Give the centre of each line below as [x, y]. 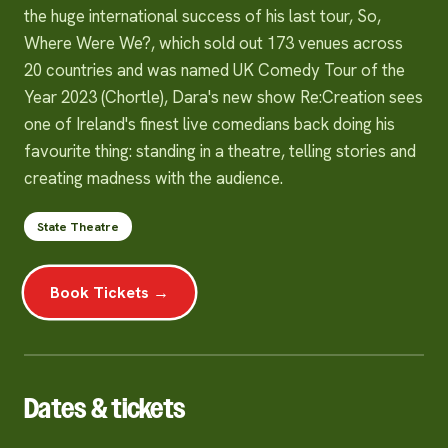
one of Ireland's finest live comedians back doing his [209, 124]
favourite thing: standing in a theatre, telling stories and [220, 151]
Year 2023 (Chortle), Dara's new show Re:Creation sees [223, 97]
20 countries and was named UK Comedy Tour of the [214, 70]
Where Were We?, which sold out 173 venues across [213, 43]
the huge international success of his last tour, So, [202, 16]
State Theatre [78, 226]
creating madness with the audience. [153, 178]
